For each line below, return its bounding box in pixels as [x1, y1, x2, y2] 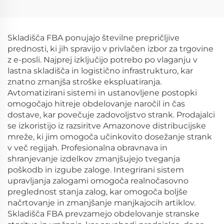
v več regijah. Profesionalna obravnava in [7, 143, 167, 152]
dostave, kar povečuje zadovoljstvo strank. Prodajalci [7, 110, 215, 119]
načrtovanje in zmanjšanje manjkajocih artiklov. [7, 198, 195, 207]
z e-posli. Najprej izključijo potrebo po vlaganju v [7, 55, 197, 64]
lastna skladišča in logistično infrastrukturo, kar [7, 66, 193, 75]
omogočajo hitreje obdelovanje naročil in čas [7, 99, 185, 108]
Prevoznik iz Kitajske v [119, 9, 216, 18]
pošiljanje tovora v [17, 31, 94, 40]
